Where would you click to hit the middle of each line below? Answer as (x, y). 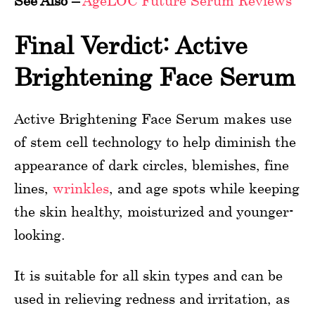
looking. (40, 234)
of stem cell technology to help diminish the (155, 141)
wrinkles (81, 188)
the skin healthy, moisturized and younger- (154, 211)
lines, (33, 188)
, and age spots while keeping (204, 188)
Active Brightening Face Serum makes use (153, 118)
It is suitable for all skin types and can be (148, 275)
